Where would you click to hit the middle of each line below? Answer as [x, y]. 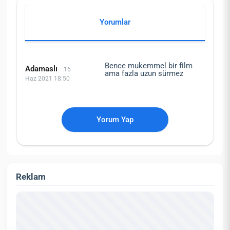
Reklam [31, 176]
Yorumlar [115, 22]
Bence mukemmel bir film [148, 65]
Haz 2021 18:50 [47, 78]
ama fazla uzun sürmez [144, 73]
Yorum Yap [115, 119]
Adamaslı [42, 69]
